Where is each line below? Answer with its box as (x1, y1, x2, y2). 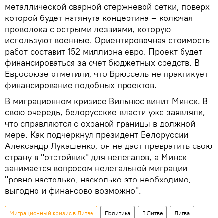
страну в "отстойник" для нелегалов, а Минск (5, 151, 187, 163)
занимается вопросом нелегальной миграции (5, 162, 187, 174)
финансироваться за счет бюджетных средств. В (5, 56, 200, 68)
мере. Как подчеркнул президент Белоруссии (5, 128, 188, 140)
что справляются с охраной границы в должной (5, 117, 195, 129)
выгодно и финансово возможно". (5, 184, 141, 196)
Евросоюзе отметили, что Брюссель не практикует (5, 68, 208, 79)
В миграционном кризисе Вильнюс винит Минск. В (5, 95, 208, 107)
